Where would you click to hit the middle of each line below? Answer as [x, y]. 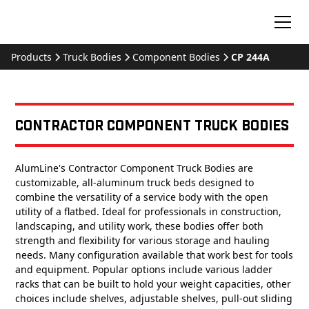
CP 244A [250, 57]
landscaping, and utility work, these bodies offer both [140, 226]
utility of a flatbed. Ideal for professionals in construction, [149, 211]
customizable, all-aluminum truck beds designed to [135, 182]
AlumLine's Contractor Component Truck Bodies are [134, 168]
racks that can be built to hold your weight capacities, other [153, 284]
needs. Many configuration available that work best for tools [154, 255]
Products [31, 57]
